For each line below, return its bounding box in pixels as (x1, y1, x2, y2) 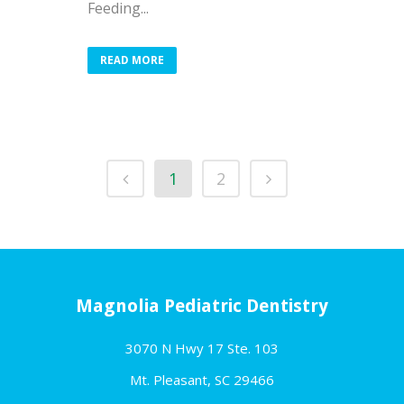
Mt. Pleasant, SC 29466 (130, 371, 274, 389)
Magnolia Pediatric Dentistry (76, 295, 328, 317)
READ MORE (100, 54, 164, 67)
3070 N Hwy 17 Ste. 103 (125, 339, 279, 357)
